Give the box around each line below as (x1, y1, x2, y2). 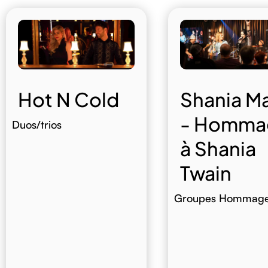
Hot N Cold (17, 87, 119, 112)
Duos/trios (11, 118, 62, 132)
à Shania (179, 136, 256, 161)
